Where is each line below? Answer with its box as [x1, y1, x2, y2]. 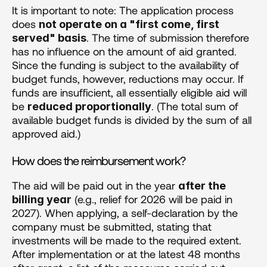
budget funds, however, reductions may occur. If [12, 72, 244, 85]
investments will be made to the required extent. [12, 233, 241, 247]
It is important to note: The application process [12, 3, 234, 17]
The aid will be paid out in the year [12, 178, 178, 192]
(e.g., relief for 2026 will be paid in [72, 192, 232, 206]
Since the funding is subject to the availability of [12, 58, 239, 72]
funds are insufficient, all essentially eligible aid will [12, 85, 247, 99]
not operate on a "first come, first [39, 17, 219, 30]
